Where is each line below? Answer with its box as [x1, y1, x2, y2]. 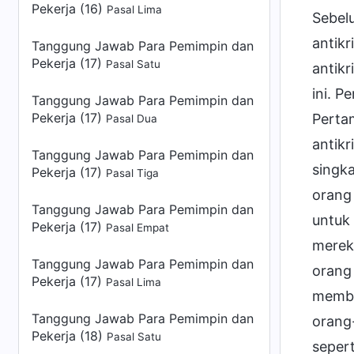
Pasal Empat [106, 221, 169, 234]
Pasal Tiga [106, 167, 159, 179]
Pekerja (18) [32, 328, 107, 344]
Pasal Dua [106, 112, 157, 125]
